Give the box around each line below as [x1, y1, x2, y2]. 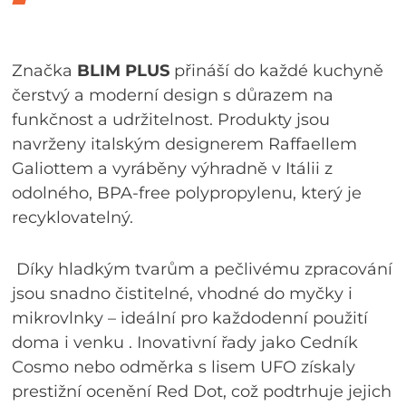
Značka [12, 60, 78, 81]
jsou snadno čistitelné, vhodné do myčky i [12, 283, 353, 304]
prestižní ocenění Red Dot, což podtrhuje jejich [12, 381, 392, 401]
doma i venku [12, 332, 125, 353]
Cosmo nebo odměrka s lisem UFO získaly [12, 356, 356, 377]
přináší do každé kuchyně [169, 60, 384, 81]
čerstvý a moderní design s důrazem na [12, 84, 334, 105]
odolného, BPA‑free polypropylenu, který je [12, 182, 362, 203]
